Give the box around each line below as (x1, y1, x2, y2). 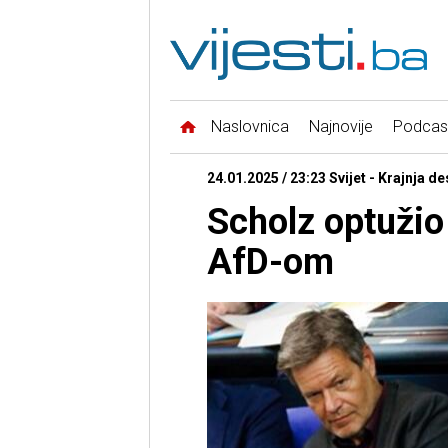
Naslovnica (210, 117, 289, 137)
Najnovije (308, 117, 373, 137)
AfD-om (206, 241, 334, 284)
